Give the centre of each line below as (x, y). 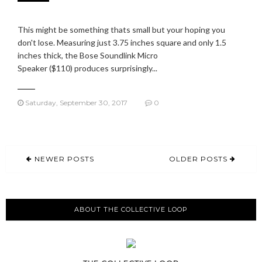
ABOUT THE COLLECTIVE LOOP (131, 209)
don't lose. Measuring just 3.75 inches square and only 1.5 (122, 42)
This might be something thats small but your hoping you (121, 30)
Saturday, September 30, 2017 (75, 103)
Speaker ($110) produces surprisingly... (87, 68)
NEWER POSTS (63, 159)
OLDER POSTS (199, 159)
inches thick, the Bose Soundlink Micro (88, 55)
